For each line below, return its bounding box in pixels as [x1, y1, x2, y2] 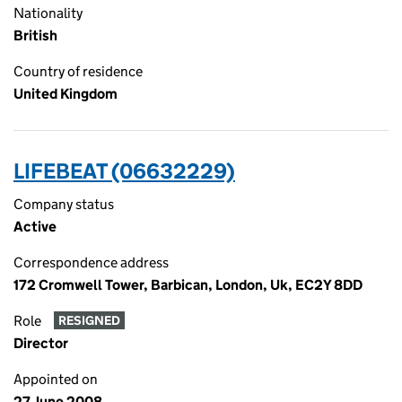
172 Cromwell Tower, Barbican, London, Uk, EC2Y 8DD [13, 276, 363, 293]
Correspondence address [13, 254, 169, 271]
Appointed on [13, 371, 98, 388]
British [13, 27, 57, 44]
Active [13, 218, 57, 235]
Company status [13, 196, 114, 213]
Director [13, 335, 68, 352]
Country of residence [13, 63, 143, 80]
